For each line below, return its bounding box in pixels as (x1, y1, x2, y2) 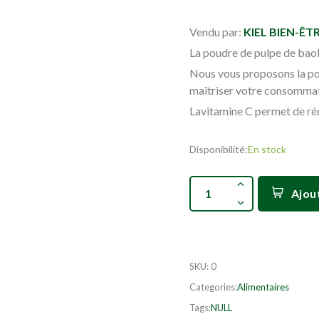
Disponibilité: (189, 142, 248, 155)
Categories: (189, 281, 237, 293)
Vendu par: (189, 24, 244, 38)
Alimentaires (237, 281, 289, 293)
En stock (248, 142, 286, 155)
